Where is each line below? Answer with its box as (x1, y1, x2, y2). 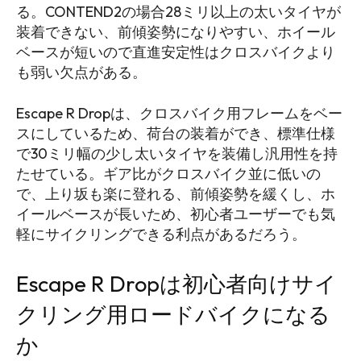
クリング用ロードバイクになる (16, 300, 330, 328)
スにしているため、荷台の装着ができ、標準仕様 (16, 123, 335, 143)
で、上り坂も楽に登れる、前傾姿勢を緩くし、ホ (16, 184, 335, 203)
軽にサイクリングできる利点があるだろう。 (16, 224, 306, 243)
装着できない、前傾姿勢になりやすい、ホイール (16, 22, 335, 41)
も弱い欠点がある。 (16, 62, 147, 81)
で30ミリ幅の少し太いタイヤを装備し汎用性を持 (16, 143, 338, 163)
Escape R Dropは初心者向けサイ (16, 269, 337, 297)
